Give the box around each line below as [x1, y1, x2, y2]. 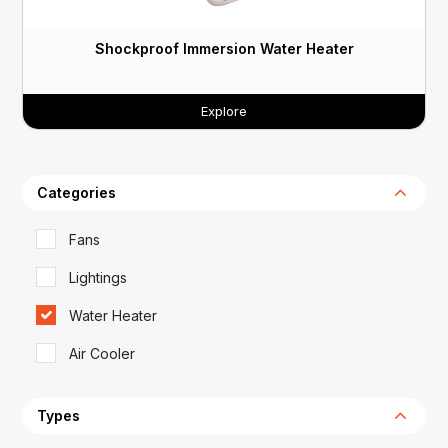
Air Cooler [69, 344, 135, 362]
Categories [37, 183, 116, 201]
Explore [201, 102, 247, 119]
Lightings [69, 268, 127, 286]
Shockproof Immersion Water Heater [94, 39, 354, 57]
